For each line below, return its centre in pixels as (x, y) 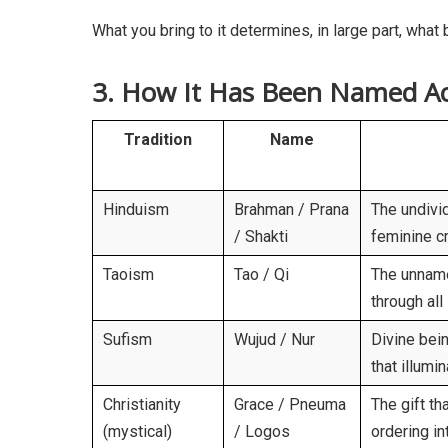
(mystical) (137, 432)
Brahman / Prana (291, 210)
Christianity (142, 405)
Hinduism (136, 210)
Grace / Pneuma (290, 405)
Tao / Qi (261, 275)
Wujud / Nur (274, 340)
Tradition (158, 140)
